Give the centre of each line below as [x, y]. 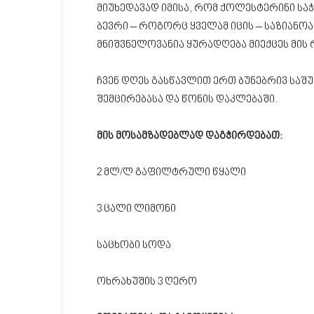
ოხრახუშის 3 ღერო [147, 282]
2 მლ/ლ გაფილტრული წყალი [171, 173]
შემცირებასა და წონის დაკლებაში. [187, 100]
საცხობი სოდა [134, 246]
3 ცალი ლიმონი [136, 210]
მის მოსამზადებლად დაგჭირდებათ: [190, 137]
